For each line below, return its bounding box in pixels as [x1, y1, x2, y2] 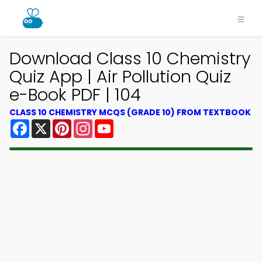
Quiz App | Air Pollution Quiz [9, 65, 231, 88]
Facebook [29, 117, 75, 130]
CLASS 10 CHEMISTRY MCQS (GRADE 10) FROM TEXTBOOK [9, 106, 251, 118]
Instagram [92, 117, 140, 130]
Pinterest [71, 117, 113, 130]
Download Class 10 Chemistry [9, 47, 251, 70]
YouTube [113, 117, 153, 130]
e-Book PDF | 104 [9, 83, 141, 106]
